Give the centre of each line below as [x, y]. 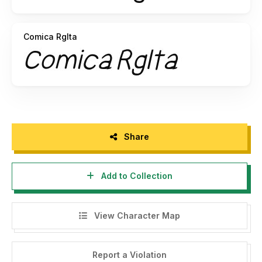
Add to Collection [135, 176]
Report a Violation [129, 255]
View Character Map [136, 215]
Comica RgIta [50, 36]
